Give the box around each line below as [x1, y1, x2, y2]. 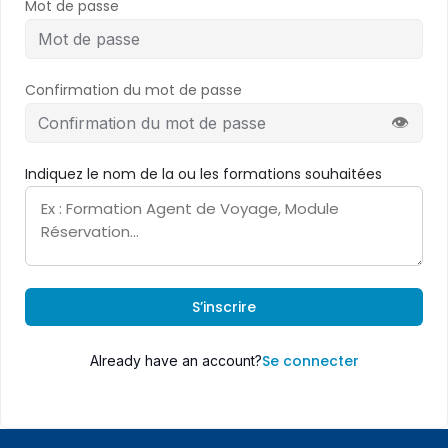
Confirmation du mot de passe [25, 80, 242, 100]
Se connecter [261, 351, 359, 371]
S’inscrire [192, 297, 256, 317]
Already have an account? [89, 352, 262, 369]
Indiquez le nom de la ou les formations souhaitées [25, 164, 382, 184]
